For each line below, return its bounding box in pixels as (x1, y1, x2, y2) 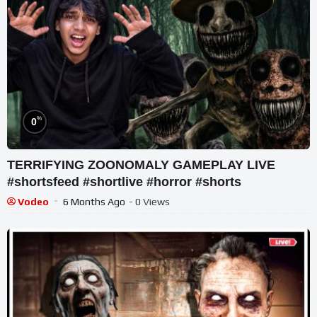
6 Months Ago (63, 195, 125, 207)
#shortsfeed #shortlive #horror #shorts (7, 174, 241, 189)
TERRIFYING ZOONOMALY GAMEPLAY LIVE (7, 157, 275, 172)
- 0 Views (129, 195, 170, 207)
